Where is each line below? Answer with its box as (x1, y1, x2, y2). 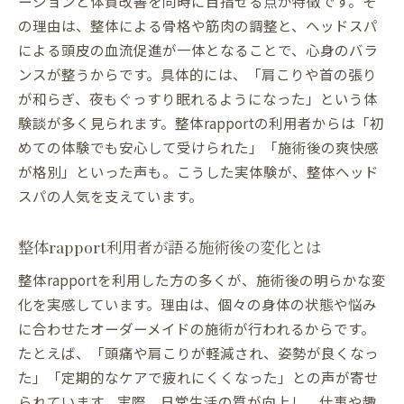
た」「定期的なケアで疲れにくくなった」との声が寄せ (18, 367, 379, 388)
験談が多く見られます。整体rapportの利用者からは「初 (18, 113, 384, 133)
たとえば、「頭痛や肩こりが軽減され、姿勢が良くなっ (18, 343, 379, 363)
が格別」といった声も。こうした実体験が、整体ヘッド (18, 161, 379, 182)
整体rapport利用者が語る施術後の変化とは (18, 236, 321, 258)
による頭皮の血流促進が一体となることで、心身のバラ (18, 40, 378, 60)
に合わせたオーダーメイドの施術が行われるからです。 (18, 318, 375, 339)
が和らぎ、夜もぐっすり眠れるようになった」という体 (18, 88, 378, 109)
